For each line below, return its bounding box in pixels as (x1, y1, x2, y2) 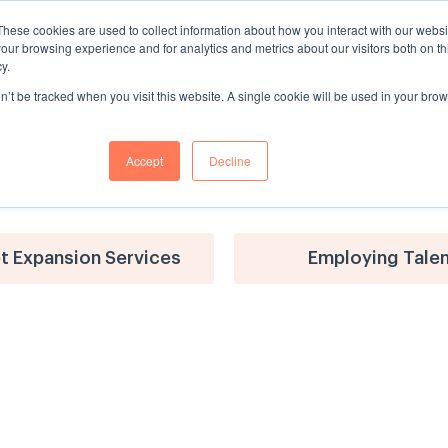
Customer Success (302, 32, 436, 47)
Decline (208, 152, 251, 169)
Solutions (43, 32, 109, 47)
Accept (125, 152, 163, 169)
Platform (217, 32, 279, 47)
